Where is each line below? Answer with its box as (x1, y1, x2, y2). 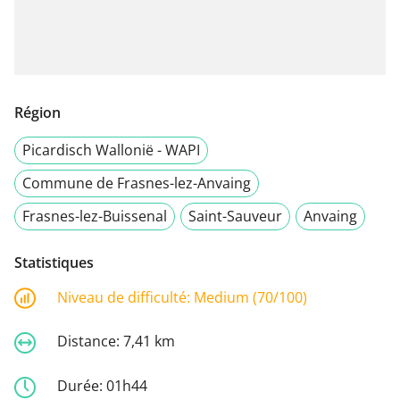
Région (14, 102, 61, 122)
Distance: (57, 331, 123, 352)
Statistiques (14, 252, 94, 272)
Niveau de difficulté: (57, 287, 194, 307)
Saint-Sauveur (188, 205, 282, 226)
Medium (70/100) (194, 287, 307, 307)
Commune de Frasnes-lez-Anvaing (22, 172, 251, 193)
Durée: (57, 375, 106, 396)
